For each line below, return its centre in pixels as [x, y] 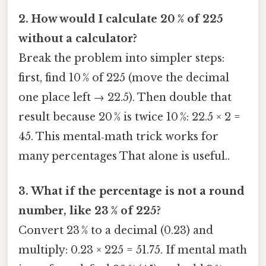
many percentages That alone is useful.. [124, 156]
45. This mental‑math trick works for [118, 136]
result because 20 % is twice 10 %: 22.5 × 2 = [129, 117]
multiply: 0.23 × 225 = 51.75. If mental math [133, 250]
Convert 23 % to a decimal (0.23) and [116, 231]
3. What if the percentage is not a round [132, 191]
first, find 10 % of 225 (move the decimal [124, 77]
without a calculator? [78, 38]
